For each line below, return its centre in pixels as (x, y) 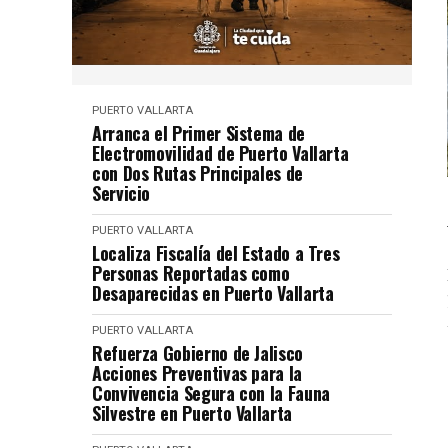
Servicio (121, 192)
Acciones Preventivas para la (197, 372)
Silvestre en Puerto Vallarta (192, 412)
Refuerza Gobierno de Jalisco (197, 352)
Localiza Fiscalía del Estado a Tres (216, 252)
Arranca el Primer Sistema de (198, 132)
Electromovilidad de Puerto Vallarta (220, 152)
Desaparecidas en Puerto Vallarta (213, 292)
